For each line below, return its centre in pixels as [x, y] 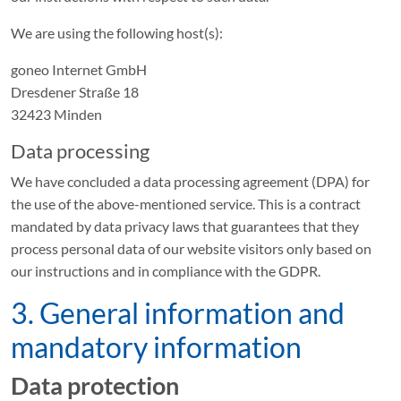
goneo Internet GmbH [79, 69]
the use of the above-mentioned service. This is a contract [186, 204]
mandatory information [156, 347]
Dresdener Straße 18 [75, 92]
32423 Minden [56, 114]
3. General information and [178, 313]
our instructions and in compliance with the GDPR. [166, 271]
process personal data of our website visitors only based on [191, 248]
